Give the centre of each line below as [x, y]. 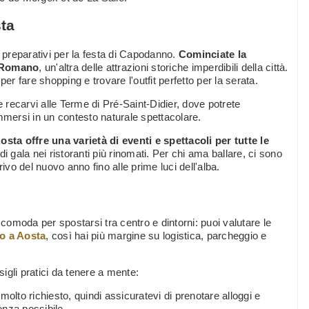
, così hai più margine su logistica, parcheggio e [156, 236]
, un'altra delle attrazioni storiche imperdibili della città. [163, 67]
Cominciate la [212, 54]
